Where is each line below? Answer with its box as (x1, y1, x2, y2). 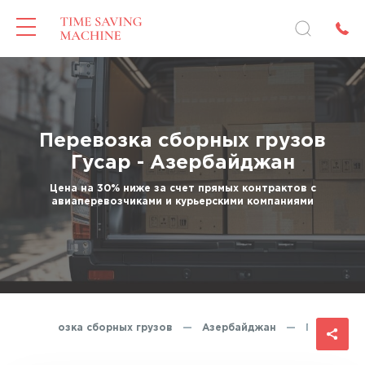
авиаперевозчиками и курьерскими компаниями (51, 197, 314, 206)
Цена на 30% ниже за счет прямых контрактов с (49, 184, 316, 193)
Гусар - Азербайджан (70, 154, 295, 172)
